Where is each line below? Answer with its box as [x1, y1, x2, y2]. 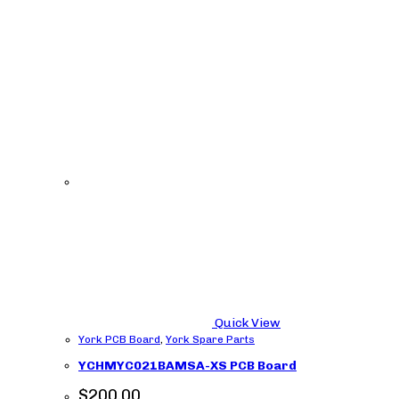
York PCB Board [78, 332, 160, 346]
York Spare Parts [166, 332, 255, 346]
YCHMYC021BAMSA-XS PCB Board [78, 358, 297, 374]
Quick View [212, 314, 281, 330]
